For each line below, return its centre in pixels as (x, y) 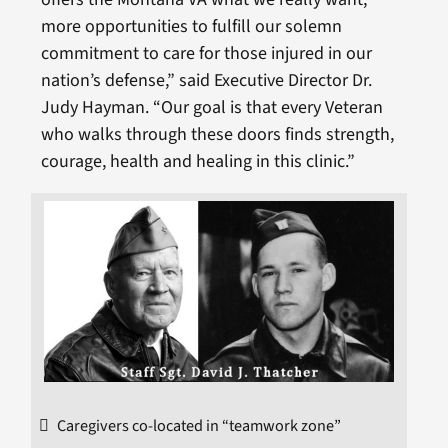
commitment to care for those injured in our (206, 53)
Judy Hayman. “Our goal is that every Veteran (211, 107)
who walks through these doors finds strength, (217, 134)
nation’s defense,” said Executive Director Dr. (206, 80)
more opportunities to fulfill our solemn (191, 26)
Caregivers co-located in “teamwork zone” (199, 425)
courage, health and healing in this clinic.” (197, 161)
